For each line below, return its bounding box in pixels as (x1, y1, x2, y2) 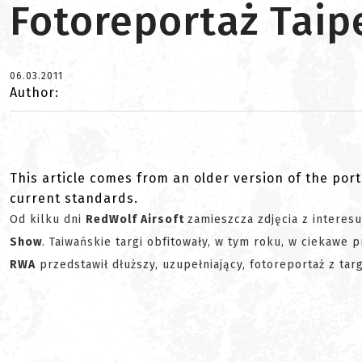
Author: (10, 85, 59, 100)
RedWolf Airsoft (86, 213, 187, 226)
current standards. (10, 191, 138, 206)
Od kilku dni (10, 213, 86, 226)
